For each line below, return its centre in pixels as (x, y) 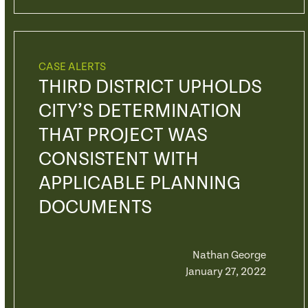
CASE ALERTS (72, 67)
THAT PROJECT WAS (123, 135)
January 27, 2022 (225, 272)
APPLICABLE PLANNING (139, 184)
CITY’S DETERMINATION (140, 111)
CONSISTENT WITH (118, 159)
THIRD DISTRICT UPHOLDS (150, 87)
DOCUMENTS (95, 208)
